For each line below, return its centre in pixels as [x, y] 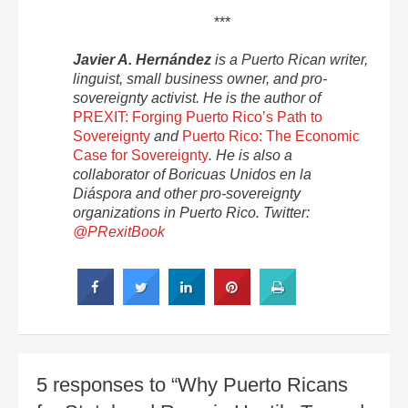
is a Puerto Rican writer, [290, 59]
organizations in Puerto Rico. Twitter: [191, 212]
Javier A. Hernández [142, 59]
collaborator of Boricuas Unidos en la [192, 174]
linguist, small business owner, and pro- [200, 78]
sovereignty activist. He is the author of [197, 97]
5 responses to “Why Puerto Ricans [192, 384]
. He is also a [250, 155]
